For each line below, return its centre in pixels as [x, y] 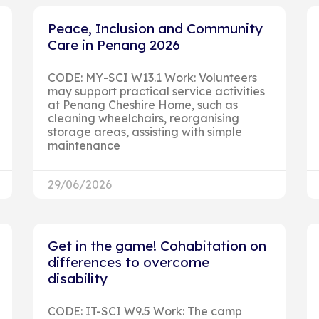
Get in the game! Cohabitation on [157, 245]
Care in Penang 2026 [114, 45]
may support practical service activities [157, 91]
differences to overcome [129, 262]
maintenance [84, 145]
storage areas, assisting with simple [145, 131]
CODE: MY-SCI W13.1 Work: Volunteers [153, 77]
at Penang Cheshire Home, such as [143, 104]
